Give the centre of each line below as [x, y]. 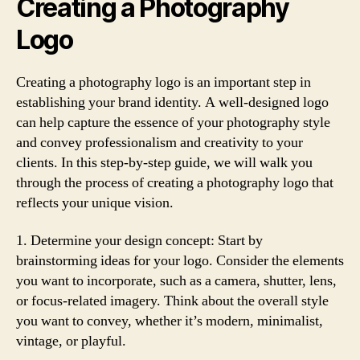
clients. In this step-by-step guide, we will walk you [164, 162]
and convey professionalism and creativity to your [160, 142]
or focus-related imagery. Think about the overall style [172, 301]
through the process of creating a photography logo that [175, 182]
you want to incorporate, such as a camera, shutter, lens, [176, 281]
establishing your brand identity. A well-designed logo [172, 102]
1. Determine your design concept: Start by [139, 241]
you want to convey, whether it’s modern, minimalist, [170, 321]
